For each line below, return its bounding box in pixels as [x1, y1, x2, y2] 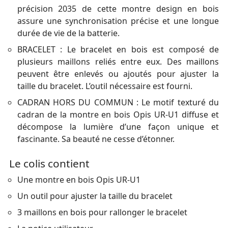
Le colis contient [9, 156, 90, 171]
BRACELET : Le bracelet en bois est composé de [17, 44, 219, 55]
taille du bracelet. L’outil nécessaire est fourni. [17, 80, 192, 92]
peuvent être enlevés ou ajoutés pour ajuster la [17, 68, 219, 80]
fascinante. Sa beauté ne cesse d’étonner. [17, 133, 175, 145]
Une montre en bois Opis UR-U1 [17, 174, 140, 186]
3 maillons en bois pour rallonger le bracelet [17, 207, 187, 218]
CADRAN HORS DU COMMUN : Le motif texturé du [17, 97, 219, 108]
